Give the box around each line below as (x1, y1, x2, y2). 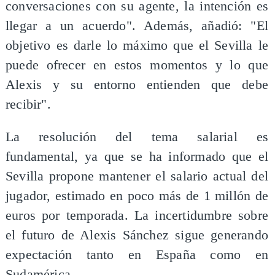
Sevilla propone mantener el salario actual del (5, 169, 269, 184)
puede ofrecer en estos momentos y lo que (5, 57, 269, 72)
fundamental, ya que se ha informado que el (5, 149, 269, 165)
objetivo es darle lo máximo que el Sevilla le (5, 37, 269, 53)
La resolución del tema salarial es (5, 130, 269, 145)
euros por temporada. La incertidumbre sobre (5, 208, 269, 223)
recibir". (5, 96, 51, 112)
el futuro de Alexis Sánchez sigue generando (5, 228, 269, 243)
